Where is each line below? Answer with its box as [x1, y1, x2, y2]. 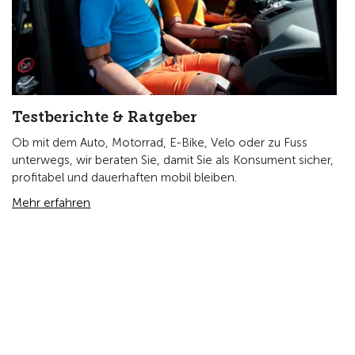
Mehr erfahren [12, 196, 91, 211]
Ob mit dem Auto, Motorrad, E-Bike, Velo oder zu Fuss [12, 136, 308, 151]
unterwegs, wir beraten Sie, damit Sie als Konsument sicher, [12, 153, 334, 168]
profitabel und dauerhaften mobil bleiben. [12, 170, 238, 185]
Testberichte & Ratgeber [12, 108, 198, 127]
